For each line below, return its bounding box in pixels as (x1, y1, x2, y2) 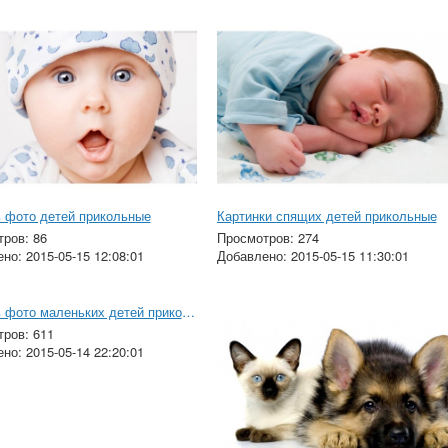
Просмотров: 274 (216, 228, 319, 248)
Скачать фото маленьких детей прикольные (181, 302, 195, 322)
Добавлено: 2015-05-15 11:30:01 (216, 246, 409, 266)
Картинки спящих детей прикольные (216, 206, 437, 226)
